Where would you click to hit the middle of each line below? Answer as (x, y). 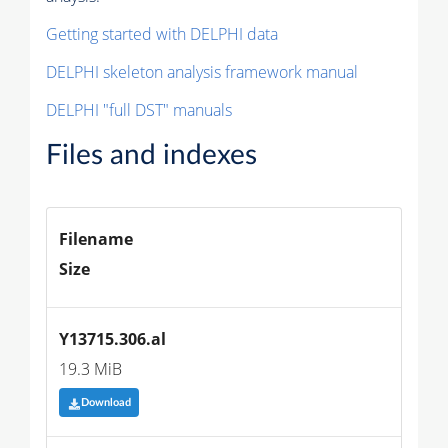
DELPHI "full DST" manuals (139, 110)
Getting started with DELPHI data (162, 34)
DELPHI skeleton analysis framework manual (202, 72)
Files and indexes (151, 155)
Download (105, 403)
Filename (96, 239)
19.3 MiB (90, 369)
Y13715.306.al (112, 339)
